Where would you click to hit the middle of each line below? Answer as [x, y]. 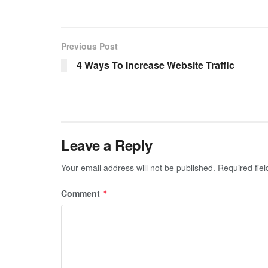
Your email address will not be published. [138, 168]
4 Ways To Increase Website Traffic [156, 65]
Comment [82, 194]
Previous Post [89, 46]
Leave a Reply [107, 145]
